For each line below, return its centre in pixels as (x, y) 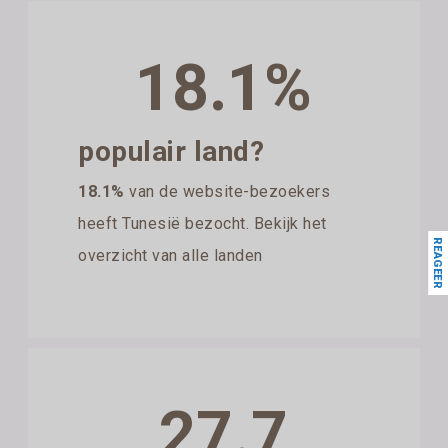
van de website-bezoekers (227, 191)
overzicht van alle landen (170, 255)
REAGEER (437, 263)
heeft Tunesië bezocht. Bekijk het (202, 223)
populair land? (171, 151)
